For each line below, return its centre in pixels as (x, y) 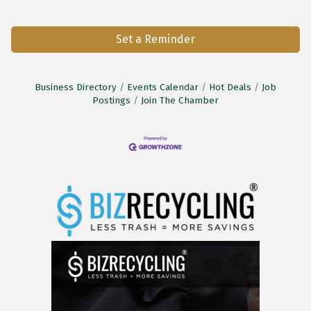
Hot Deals (230, 87)
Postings (111, 101)
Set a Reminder (155, 40)
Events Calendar (163, 87)
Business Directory (76, 87)
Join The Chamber (180, 101)
